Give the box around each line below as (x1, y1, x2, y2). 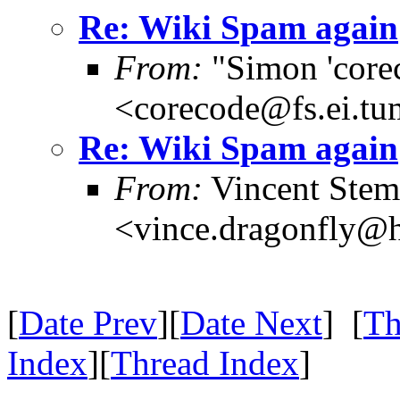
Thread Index (111, 343, 299, 382)
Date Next (180, 303, 322, 342)
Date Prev (19, 303, 157, 342)
